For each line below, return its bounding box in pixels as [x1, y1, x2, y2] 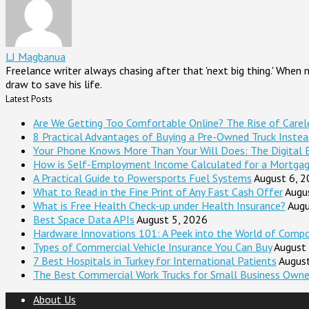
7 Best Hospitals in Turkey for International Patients [33, 253, 277, 268]
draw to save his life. [6, 77, 102, 91]
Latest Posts [6, 92, 52, 105]
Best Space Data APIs [33, 212, 134, 226]
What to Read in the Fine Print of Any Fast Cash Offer [33, 184, 283, 199]
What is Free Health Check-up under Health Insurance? [33, 198, 286, 212]
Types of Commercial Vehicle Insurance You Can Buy [33, 239, 272, 254]
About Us [33, 292, 76, 306]
